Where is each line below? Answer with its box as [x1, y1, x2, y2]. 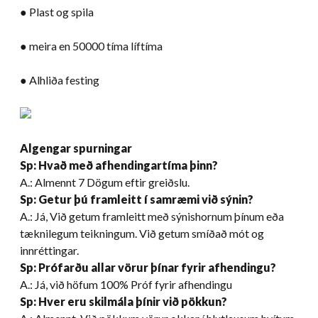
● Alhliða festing [20, 72, 99, 87]
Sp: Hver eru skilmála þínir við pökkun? [20, 294, 227, 308]
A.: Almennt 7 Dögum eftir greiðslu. [20, 175, 190, 189]
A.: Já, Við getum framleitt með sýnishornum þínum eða [20, 209, 284, 223]
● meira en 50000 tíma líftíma [20, 38, 163, 53]
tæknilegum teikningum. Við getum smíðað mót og [20, 226, 264, 240]
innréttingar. [20, 243, 79, 257]
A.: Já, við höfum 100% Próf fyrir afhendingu [20, 277, 232, 291]
